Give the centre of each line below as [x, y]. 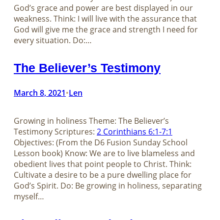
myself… [29, 196]
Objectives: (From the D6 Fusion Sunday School [101, 142]
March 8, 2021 [40, 93]
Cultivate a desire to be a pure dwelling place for [103, 175]
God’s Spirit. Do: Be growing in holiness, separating [108, 185]
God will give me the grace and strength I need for [106, 29]
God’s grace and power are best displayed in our [103, 8]
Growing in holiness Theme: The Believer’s [91, 121]
